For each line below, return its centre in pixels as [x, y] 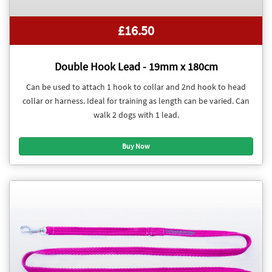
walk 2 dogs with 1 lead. [136, 115]
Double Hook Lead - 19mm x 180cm [136, 66]
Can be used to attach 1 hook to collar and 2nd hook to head [136, 87]
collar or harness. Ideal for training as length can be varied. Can [136, 101]
